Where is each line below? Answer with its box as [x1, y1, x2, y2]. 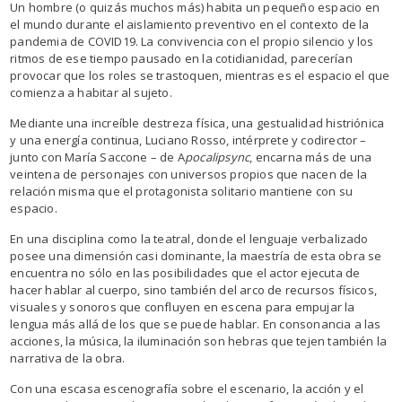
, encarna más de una [249, 148, 372, 165]
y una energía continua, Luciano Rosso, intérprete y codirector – [10, 131, 367, 148]
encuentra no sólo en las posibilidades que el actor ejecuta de [10, 264, 361, 281]
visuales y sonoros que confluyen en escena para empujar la [10, 298, 355, 315]
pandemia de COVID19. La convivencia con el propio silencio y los [10, 32, 374, 49]
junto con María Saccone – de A [10, 148, 186, 165]
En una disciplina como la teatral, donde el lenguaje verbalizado [10, 230, 369, 247]
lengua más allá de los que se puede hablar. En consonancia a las [10, 315, 381, 332]
